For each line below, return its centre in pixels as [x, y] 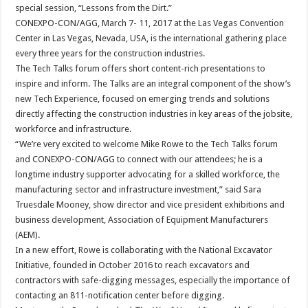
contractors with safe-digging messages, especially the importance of [153, 280]
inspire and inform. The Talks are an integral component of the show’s [153, 84]
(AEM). [28, 235]
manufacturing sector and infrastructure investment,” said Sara [139, 190]
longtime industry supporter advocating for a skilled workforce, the [148, 175]
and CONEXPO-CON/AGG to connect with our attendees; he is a [139, 159]
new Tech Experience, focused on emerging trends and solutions [143, 99]
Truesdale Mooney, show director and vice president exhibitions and [150, 205]
